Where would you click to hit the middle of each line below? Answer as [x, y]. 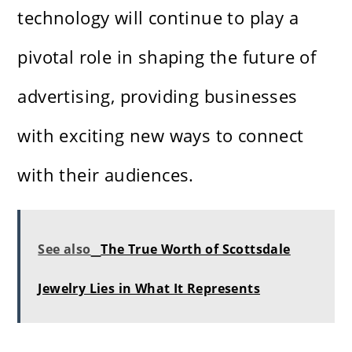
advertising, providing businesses [158, 96]
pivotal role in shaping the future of [167, 57]
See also [64, 249]
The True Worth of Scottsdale [196, 249]
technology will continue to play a [158, 18]
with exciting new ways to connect [161, 136]
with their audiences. [106, 175]
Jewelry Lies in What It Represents [149, 289]
